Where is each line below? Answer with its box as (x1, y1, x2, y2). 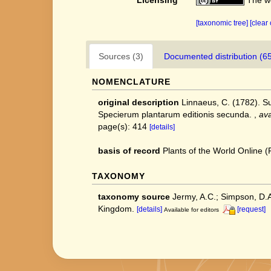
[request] (237, 205, 266, 214)
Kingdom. (98, 204, 134, 214)
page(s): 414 (98, 122, 149, 131)
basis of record (98, 146, 160, 155)
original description (98, 97, 179, 107)
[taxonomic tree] (195, 19, 250, 27)
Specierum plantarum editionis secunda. (98, 109, 254, 119)
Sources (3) (99, 51, 143, 61)
